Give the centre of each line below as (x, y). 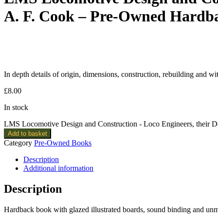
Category (18, 143)
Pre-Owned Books (63, 143)
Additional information (58, 168)
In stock (16, 107)
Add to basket (27, 133)
